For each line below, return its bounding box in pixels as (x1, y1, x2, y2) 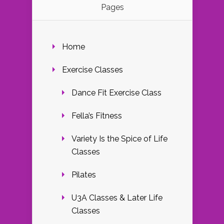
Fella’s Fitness (71, 111, 122, 121)
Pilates (71, 170, 96, 180)
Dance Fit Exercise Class (71, 88, 161, 98)
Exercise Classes (62, 65, 123, 75)
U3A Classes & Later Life (71, 193, 162, 203)
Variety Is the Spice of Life (71, 134, 167, 144)
